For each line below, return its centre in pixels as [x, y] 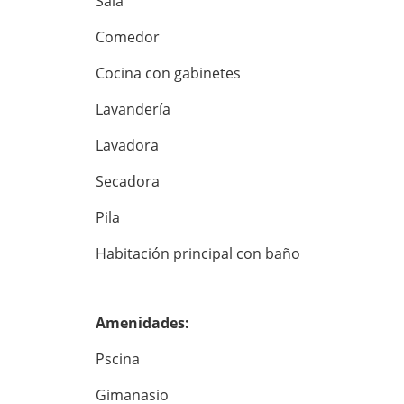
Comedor [128, 37]
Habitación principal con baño [200, 253]
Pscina [119, 358]
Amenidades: [142, 322]
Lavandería [135, 109]
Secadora [129, 181]
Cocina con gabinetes [168, 73]
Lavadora [129, 145]
